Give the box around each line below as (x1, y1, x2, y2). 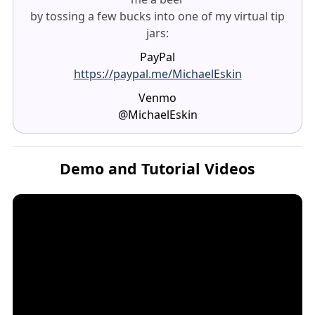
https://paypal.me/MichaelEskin (73, 66, 242, 82)
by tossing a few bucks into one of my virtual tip (30, 8, 285, 24)
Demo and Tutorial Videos (60, 158, 255, 179)
